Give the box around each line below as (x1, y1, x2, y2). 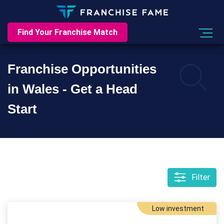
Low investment (152, 204, 204, 212)
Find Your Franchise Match (17, 27, 117, 37)
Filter (191, 172, 210, 182)
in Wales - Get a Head (7, 81, 137, 96)
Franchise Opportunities (7, 61, 156, 76)
